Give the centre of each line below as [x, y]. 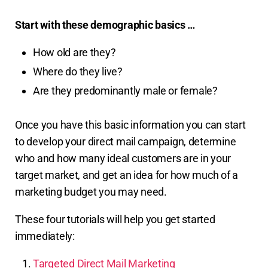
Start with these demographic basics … [106, 25]
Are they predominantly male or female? [127, 91]
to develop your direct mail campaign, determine [126, 142]
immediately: [45, 236]
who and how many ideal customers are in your [123, 159]
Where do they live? [79, 72]
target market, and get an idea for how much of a [127, 175]
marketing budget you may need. [91, 192]
